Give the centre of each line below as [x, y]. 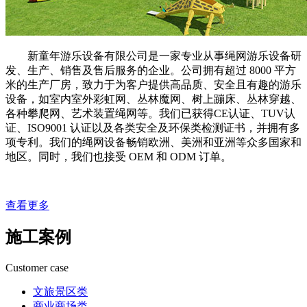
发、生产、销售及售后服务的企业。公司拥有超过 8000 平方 [151, 70]
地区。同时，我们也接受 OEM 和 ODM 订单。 [119, 156]
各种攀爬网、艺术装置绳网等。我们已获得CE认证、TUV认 [150, 113]
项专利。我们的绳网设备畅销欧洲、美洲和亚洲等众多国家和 [153, 142]
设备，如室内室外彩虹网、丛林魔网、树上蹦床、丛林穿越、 [153, 99]
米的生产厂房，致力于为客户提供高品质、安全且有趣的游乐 [153, 84]
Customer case [37, 268]
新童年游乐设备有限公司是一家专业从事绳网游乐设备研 [164, 56]
